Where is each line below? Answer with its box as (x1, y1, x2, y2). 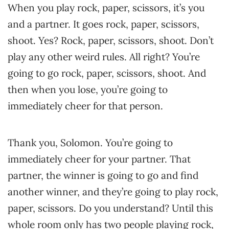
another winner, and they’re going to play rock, (8, 186, 218, 198)
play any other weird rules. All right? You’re (8, 51, 200, 63)
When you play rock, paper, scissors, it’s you (8, 2, 204, 14)
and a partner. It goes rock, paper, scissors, (8, 18, 199, 30)
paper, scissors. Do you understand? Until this (8, 202, 213, 214)
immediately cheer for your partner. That (8, 153, 191, 165)
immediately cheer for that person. (8, 100, 163, 112)
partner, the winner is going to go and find (8, 169, 198, 181)
